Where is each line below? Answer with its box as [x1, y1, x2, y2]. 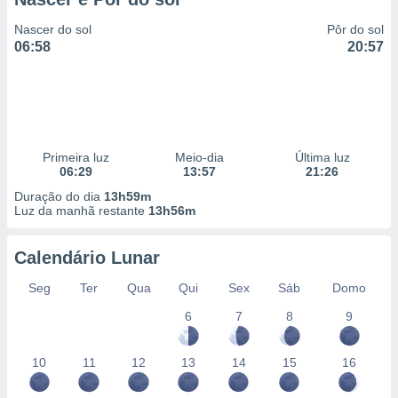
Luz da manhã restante [14, 203, 148, 218]
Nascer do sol [14, 22, 92, 36]
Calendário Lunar [14, 248, 160, 267]
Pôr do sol [327, 22, 384, 36]
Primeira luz [42, 150, 109, 164]
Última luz [294, 150, 350, 164]
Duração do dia [14, 189, 104, 203]
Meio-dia [174, 150, 224, 164]
